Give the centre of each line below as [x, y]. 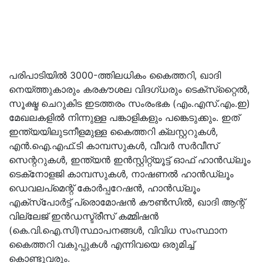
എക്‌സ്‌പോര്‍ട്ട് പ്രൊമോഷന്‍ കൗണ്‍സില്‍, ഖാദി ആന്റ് [127, 202]
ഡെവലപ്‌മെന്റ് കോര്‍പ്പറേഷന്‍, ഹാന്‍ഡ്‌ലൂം [104, 188]
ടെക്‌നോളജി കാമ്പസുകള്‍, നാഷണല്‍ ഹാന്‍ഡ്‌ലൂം [121, 174]
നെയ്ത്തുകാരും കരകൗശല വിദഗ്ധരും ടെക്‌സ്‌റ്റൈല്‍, [129, 89]
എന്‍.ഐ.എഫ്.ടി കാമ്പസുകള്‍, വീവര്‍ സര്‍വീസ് [114, 146]
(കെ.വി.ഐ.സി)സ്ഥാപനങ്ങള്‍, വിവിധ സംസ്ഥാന [118, 230]
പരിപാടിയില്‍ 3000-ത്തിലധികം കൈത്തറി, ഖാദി [115, 75]
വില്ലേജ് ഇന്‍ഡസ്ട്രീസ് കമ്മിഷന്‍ [84, 216]
